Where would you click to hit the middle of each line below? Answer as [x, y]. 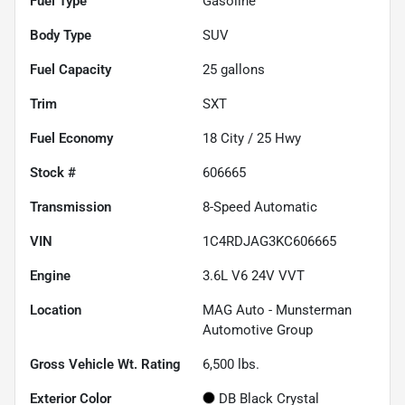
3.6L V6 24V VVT [254, 276]
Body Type [61, 36]
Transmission [71, 207]
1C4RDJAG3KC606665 [269, 242]
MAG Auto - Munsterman [277, 311]
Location [56, 311]
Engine [50, 276]
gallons [241, 70]
